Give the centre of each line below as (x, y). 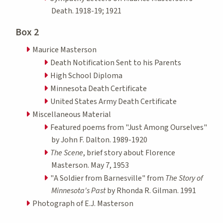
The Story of (184, 178)
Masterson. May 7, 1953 (90, 165)
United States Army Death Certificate (113, 101)
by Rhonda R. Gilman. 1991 (152, 190)
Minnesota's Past (79, 190)
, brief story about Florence (129, 153)
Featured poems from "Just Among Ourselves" (129, 127)
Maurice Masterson (64, 50)
